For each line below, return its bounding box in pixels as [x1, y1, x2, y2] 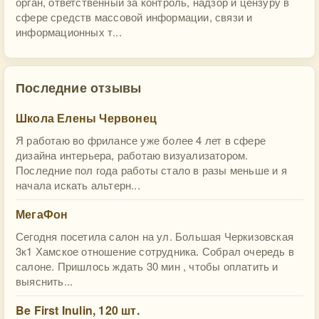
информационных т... [16, 24, 122, 39]
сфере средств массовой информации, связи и [16, 9, 253, 24]
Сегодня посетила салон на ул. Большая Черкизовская [16, 229, 293, 244]
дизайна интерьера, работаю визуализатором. [16, 147, 249, 162]
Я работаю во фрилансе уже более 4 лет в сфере [16, 132, 266, 147]
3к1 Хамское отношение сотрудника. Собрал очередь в [16, 244, 295, 258]
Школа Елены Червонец [16, 110, 157, 126]
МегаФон [16, 206, 68, 222]
